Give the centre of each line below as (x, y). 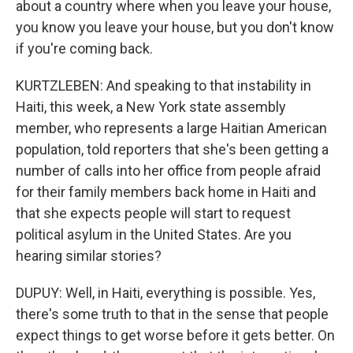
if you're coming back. (84, 49)
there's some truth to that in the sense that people (172, 314)
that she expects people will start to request (153, 214)
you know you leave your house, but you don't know (175, 28)
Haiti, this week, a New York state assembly (151, 107)
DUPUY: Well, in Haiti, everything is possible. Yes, (165, 293)
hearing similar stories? (89, 256)
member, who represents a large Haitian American (171, 128)
